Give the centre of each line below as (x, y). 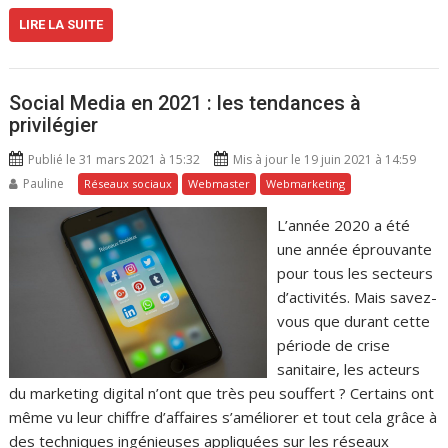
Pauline (44, 183)
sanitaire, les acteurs (348, 368)
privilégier (54, 124)
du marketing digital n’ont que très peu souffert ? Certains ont (222, 392)
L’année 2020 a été (343, 224)
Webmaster (219, 183)
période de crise (333, 344)
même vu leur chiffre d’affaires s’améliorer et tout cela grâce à (223, 416)
